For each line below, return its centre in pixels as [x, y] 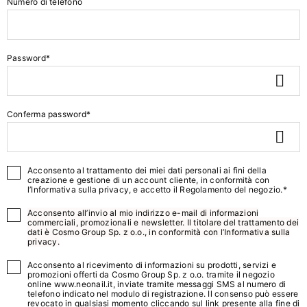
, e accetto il [154, 189]
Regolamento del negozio [230, 189]
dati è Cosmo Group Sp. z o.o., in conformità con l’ [126, 232]
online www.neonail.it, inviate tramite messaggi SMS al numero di [157, 284]
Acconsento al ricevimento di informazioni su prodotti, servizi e [152, 265]
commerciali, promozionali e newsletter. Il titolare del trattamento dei [163, 222]
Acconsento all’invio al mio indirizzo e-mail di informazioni [143, 213]
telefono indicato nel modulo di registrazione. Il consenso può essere [163, 294]
